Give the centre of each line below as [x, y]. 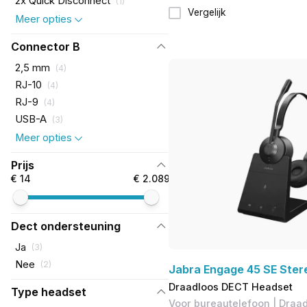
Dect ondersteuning [65, 226]
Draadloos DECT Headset [230, 287]
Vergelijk [207, 13]
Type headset [48, 292]
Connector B [45, 47]
